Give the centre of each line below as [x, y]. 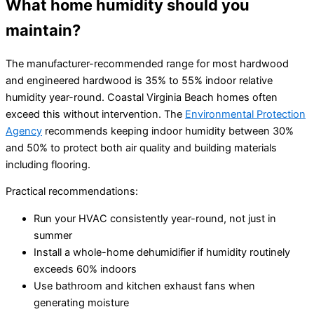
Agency [24, 131]
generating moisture [81, 302]
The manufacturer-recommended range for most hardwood [147, 63]
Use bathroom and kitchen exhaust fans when [144, 286]
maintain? [43, 30]
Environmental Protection [245, 114]
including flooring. [48, 164]
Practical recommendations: [72, 192]
